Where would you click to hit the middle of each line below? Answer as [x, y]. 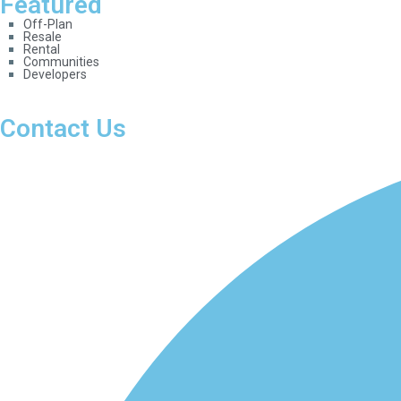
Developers [55, 75]
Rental [42, 50]
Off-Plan [48, 25]
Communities [62, 62]
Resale [43, 37]
